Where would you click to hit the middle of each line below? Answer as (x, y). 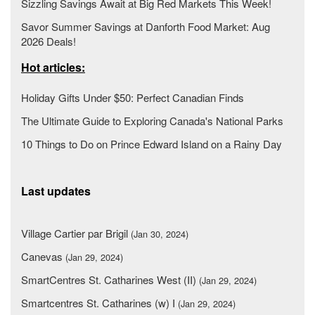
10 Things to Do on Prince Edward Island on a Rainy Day (152, 144)
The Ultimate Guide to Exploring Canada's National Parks (152, 121)
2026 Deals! (49, 41)
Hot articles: (53, 67)
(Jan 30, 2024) (160, 234)
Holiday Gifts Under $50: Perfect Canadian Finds (133, 97)
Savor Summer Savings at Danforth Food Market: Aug (146, 26)
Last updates (56, 191)
